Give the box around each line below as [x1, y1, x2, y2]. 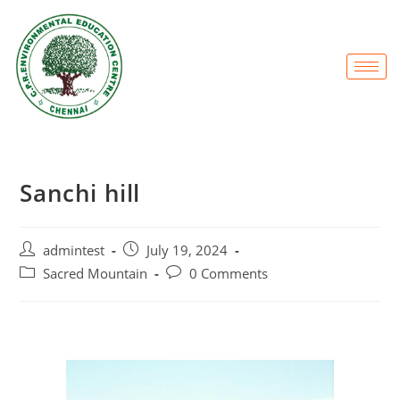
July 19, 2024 [146, 242, 229, 260]
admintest [43, 242, 105, 260]
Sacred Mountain [43, 265, 148, 283]
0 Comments [189, 265, 269, 283]
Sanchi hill [20, 177, 141, 210]
